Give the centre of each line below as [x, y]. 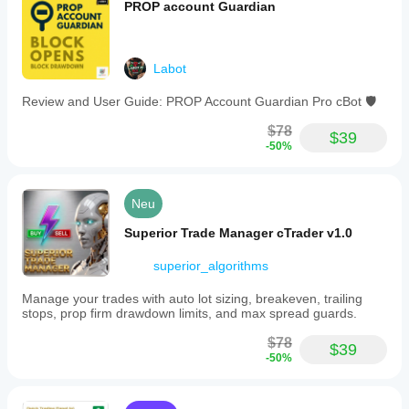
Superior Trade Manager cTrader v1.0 [238, 233]
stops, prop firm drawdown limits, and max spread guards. [189, 313]
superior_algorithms [211, 266]
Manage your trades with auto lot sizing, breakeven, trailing [192, 299]
